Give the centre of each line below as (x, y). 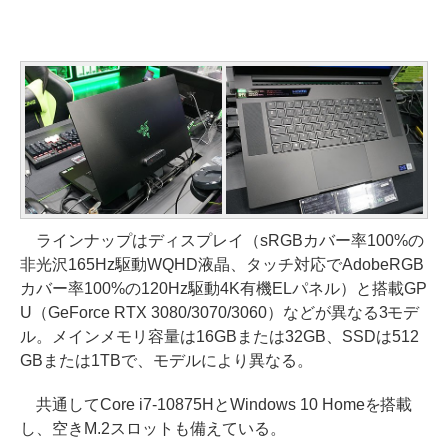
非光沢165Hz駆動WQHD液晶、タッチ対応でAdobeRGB (222, 264)
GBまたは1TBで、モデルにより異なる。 (166, 360)
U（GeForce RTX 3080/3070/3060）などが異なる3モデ (220, 312)
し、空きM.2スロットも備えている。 (153, 428)
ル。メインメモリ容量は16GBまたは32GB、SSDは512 (219, 336)
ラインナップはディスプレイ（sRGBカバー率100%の (222, 240)
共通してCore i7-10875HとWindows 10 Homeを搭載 (216, 404)
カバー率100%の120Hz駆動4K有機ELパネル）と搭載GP (223, 288)
